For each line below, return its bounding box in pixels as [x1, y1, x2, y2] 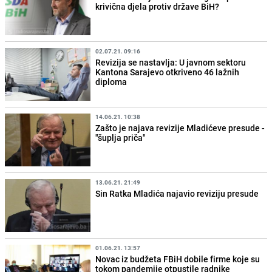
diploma [95, 75, 127, 87]
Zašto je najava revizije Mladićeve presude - [95, 122, 265, 134]
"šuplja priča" [95, 132, 146, 144]
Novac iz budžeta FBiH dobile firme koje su [95, 253, 260, 265]
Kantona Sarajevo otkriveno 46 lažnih [95, 66, 240, 78]
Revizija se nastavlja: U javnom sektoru [95, 56, 246, 68]
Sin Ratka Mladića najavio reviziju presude [95, 188, 259, 200]
